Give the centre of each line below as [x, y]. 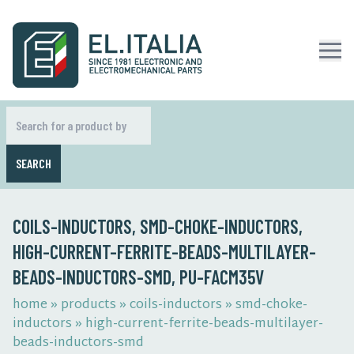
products [88, 305]
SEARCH [34, 163]
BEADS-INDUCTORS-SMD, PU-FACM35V [138, 277]
